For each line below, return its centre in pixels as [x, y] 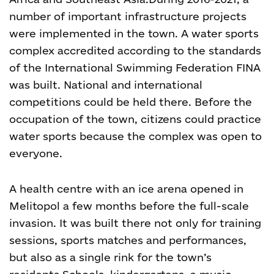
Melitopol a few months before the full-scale [129, 206]
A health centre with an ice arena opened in [126, 189]
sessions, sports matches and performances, [128, 240]
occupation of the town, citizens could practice [135, 119]
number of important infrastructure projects [128, 16]
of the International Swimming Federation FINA [135, 68]
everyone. [36, 153]
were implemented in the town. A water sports [134, 33]
